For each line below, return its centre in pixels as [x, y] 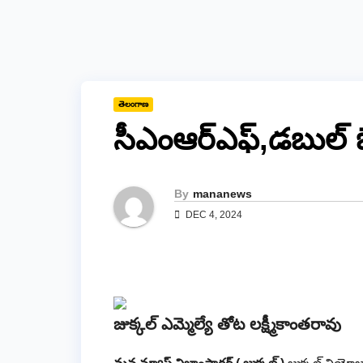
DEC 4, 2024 [213, 214]
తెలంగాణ [133, 105]
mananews [222, 193]
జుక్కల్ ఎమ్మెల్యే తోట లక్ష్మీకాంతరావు [227, 324]
